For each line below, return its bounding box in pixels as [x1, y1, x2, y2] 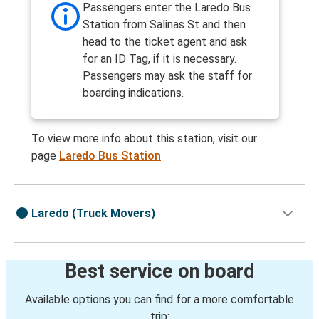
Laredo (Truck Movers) [31, 206, 155, 221]
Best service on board [64, 260, 255, 283]
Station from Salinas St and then [83, 18, 246, 32]
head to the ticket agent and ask [83, 35, 247, 49]
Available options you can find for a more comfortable [25, 293, 294, 307]
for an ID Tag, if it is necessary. [83, 52, 236, 66]
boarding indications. [83, 86, 184, 100]
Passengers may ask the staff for [83, 69, 252, 83]
